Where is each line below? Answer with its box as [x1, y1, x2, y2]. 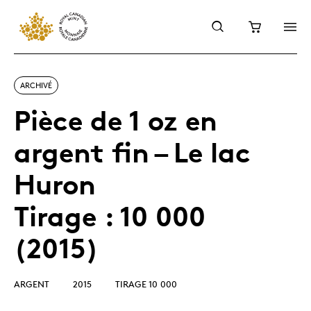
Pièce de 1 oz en [14, 103, 217, 137]
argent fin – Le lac [14, 135, 251, 169]
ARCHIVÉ [20, 80, 52, 90]
